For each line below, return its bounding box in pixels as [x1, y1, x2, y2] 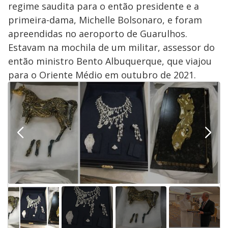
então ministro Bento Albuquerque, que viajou [8, 55, 212, 68]
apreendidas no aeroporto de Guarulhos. [8, 27, 187, 40]
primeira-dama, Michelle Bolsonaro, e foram [8, 14, 202, 26]
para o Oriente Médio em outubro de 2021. [8, 69, 196, 81]
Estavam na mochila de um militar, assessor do [8, 41, 215, 54]
